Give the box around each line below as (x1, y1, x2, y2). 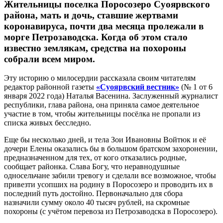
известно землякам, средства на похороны (4, 42, 186, 53)
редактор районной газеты (4, 83, 96, 92)
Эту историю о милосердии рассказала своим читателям (4, 74, 196, 83)
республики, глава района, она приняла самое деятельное (4, 101, 199, 110)
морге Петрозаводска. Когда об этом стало (4, 31, 188, 42)
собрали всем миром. (4, 53, 95, 64)
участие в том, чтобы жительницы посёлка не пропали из (4, 110, 200, 118)
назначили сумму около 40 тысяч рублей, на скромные (4, 198, 190, 207)
